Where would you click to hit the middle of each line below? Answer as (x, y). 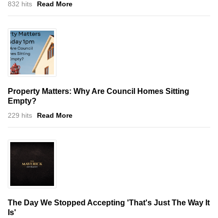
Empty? (22, 101)
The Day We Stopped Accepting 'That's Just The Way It (109, 202)
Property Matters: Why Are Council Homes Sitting (99, 91)
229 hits (20, 115)
